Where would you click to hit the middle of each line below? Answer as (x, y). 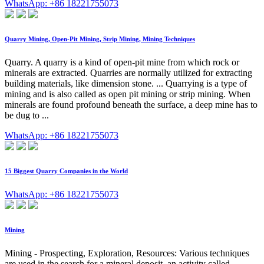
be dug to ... (27, 115)
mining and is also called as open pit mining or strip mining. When (128, 94)
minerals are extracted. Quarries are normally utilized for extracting (128, 72)
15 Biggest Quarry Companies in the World (66, 171)
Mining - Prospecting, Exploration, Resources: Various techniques (127, 253)
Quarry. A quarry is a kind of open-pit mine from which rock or (122, 62)
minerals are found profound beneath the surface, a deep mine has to (131, 104)
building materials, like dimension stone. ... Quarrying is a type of (126, 83)
